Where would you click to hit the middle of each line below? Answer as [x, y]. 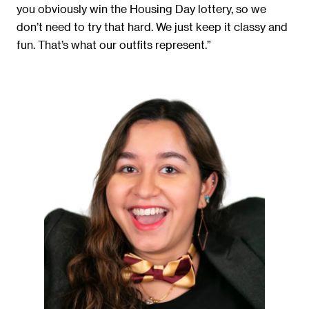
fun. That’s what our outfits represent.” [114, 45]
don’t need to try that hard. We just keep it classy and [152, 27]
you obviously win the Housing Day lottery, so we [141, 9]
